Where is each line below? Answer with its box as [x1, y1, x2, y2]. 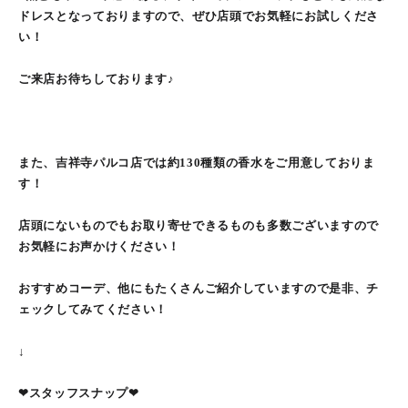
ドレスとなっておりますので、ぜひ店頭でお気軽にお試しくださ [18, 9, 379, 23]
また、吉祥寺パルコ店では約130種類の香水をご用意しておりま [18, 156, 375, 169]
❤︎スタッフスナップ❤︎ [18, 386, 139, 400]
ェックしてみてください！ [18, 302, 168, 316]
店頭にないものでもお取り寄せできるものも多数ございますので [18, 219, 379, 232]
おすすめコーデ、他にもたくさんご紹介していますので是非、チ [18, 281, 379, 295]
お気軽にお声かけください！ [18, 240, 180, 253]
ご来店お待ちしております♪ [18, 72, 175, 86]
